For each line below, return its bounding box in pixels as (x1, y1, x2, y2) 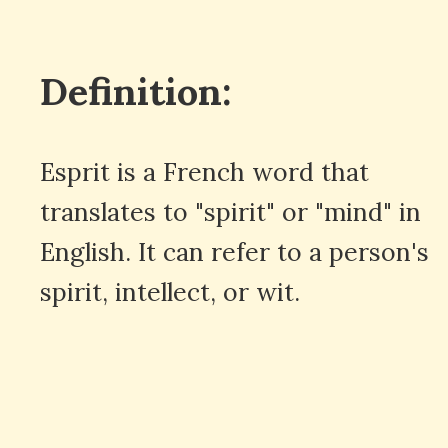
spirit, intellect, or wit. (40, 275, 300, 308)
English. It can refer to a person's (40, 235, 429, 268)
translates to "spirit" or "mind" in (40, 195, 421, 228)
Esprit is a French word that (40, 155, 369, 188)
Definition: (40, 66, 232, 115)
